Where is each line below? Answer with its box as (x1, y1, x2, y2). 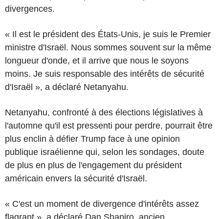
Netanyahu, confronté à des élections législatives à (5, 107, 203, 117)
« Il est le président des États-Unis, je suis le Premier (5, 29, 211, 39)
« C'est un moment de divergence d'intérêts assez (5, 198, 199, 209)
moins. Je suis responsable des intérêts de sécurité (5, 68, 204, 79)
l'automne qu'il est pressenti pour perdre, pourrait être (5, 120, 213, 131)
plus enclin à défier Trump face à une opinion (5, 133, 180, 144)
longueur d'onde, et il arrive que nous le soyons (5, 55, 189, 66)
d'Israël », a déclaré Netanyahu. (5, 82, 129, 92)
